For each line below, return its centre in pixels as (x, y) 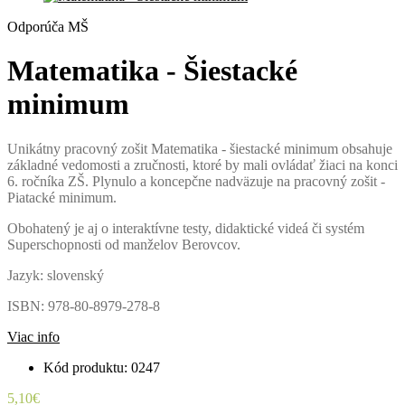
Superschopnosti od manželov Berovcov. (124, 244)
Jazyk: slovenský (56, 275)
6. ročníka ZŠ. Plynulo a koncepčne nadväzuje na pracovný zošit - (196, 181)
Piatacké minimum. (62, 197)
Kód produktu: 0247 (102, 367)
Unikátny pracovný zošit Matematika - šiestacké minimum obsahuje (200, 148)
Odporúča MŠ (48, 27)
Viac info (33, 336)
